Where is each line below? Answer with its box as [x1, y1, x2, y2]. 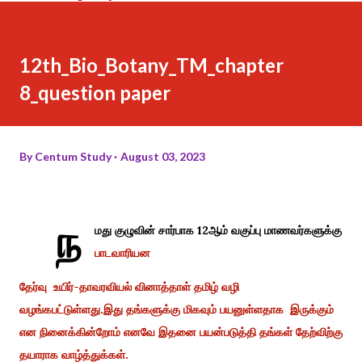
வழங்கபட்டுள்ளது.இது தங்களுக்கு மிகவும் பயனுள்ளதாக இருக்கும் [19, 301, 334, 317]
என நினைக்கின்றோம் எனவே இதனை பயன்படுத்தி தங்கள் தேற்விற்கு [19, 324, 343, 339]
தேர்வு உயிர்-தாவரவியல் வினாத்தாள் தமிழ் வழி [19, 279, 239, 294]
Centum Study [35, 149, 112, 163]
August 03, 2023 [120, 149, 205, 163]
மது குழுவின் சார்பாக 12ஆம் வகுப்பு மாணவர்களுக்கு [95, 222, 342, 238]
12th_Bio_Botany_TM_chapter [19, 53, 284, 77]
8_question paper [19, 80, 170, 104]
